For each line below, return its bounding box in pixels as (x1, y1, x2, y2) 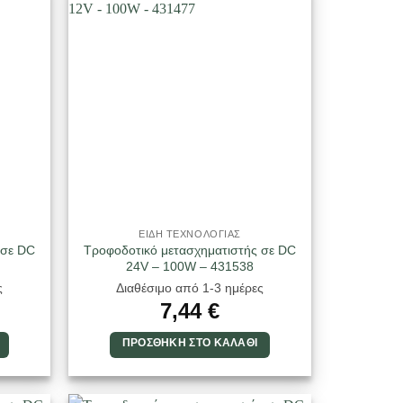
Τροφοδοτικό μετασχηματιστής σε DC (84, 242, 296, 257)
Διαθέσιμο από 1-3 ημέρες (116, 281, 264, 296)
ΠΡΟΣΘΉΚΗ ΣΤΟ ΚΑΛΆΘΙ (121, 337, 258, 349)
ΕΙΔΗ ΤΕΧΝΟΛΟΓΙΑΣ (139, 228, 241, 239)
